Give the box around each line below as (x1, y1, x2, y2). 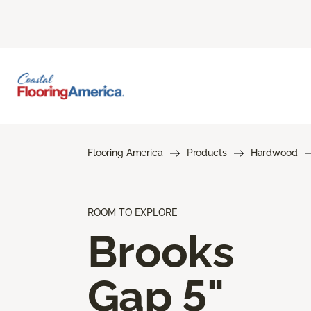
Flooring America (87, 146, 163, 158)
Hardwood (250, 146, 298, 158)
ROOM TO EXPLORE (87, 206, 177, 218)
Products (186, 146, 227, 158)
